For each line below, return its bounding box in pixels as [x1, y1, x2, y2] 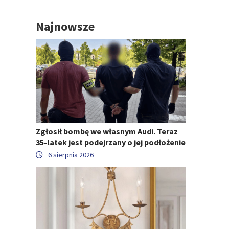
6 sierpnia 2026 [48, 150, 94, 160]
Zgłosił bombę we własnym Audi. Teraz [36, 126, 178, 137]
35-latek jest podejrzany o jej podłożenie [36, 137, 186, 148]
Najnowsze [36, 18, 95, 34]
